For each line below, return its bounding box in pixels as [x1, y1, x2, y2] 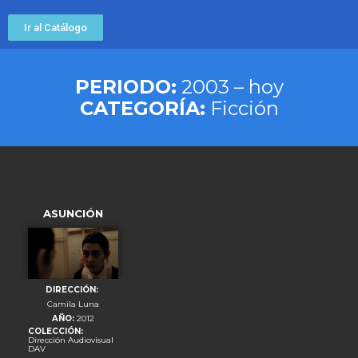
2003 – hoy [176, 74, 284, 98]
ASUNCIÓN [42, 207, 103, 221]
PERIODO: [74, 74, 177, 98]
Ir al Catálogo [24, 21, 87, 34]
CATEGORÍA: [79, 96, 205, 120]
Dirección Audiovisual [28, 334, 113, 345]
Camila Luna [46, 298, 99, 309]
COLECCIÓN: [28, 325, 83, 336]
